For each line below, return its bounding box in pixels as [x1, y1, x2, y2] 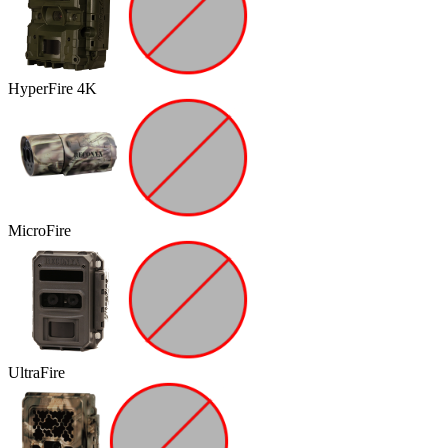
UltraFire [8, 364, 65, 381]
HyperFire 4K [8, 80, 97, 97]
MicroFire [8, 222, 71, 239]
